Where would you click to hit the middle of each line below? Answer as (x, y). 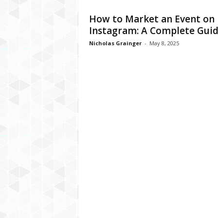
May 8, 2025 (164, 43)
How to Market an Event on (152, 19)
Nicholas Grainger (115, 43)
